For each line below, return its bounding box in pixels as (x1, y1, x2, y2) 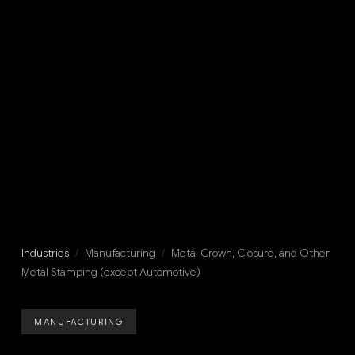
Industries (21, 246, 69, 260)
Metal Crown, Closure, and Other (170, 246, 330, 260)
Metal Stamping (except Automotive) (21, 265, 200, 279)
